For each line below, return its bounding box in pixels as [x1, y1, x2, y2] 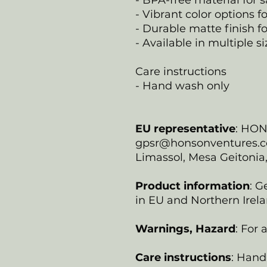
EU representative [135, 122, 235, 136]
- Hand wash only [135, 79, 229, 93]
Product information [135, 179, 250, 193]
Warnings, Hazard [135, 222, 235, 236]
